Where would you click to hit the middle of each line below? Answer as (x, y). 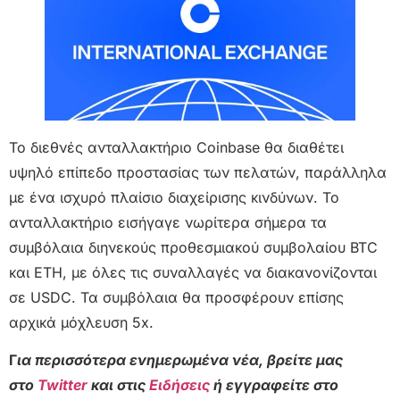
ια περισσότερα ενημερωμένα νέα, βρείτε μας (180, 360)
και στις (120, 385)
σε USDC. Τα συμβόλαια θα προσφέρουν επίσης (176, 297)
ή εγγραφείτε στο (274, 385)
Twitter (64, 385)
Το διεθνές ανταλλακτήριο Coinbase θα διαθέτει (176, 147)
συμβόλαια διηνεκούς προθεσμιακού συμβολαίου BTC (193, 247)
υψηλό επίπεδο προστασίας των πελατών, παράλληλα (198, 172)
